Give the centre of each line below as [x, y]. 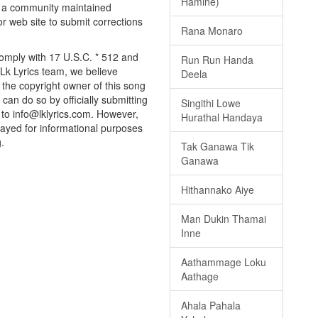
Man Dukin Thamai [224, 219]
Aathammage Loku [224, 262]
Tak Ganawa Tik [218, 147]
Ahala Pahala [211, 306]
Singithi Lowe [211, 103]
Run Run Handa [217, 60]
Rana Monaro [212, 31]
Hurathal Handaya [222, 117]
